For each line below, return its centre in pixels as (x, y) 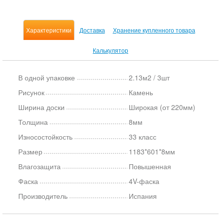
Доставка (92, 30)
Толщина (33, 122)
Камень (141, 92)
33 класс (143, 137)
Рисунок (31, 92)
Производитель (43, 196)
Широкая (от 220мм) (162, 107)
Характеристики (49, 30)
